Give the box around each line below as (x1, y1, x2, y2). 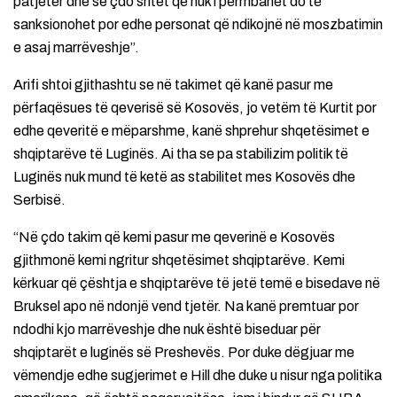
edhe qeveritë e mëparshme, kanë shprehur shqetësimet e (13, 122, 370, 138)
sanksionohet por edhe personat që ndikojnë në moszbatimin (13, 16, 383, 32)
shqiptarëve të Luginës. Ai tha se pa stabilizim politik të (13, 145, 348, 161)
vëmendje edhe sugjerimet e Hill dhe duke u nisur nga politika (13, 367, 382, 383)
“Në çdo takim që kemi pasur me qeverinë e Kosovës (13, 229, 335, 245)
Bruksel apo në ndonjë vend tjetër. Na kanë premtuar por (13, 298, 359, 314)
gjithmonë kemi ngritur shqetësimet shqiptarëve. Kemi (13, 252, 345, 268)
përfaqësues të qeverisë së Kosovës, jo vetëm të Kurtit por (13, 99, 377, 115)
